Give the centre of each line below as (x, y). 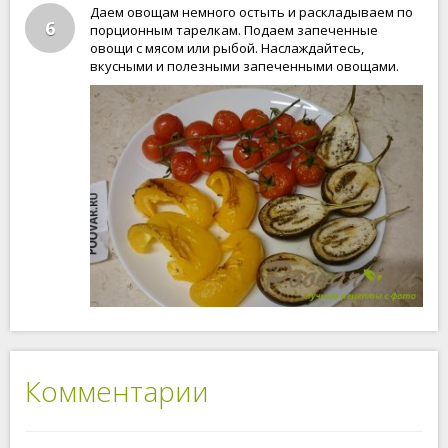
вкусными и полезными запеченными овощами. (244, 66)
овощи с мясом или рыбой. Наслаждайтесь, (227, 48)
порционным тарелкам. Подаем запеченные (234, 30)
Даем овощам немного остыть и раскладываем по (251, 12)
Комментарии (117, 391)
